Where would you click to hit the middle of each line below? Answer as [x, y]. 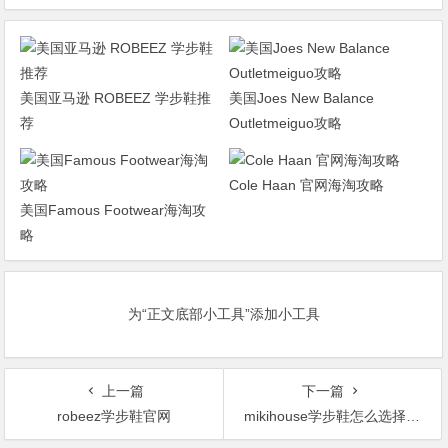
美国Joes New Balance [301, 97]
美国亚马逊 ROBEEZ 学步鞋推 [116, 97]
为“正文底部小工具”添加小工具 [223, 313]
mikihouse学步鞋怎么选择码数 [324, 415]
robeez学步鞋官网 [114, 415]
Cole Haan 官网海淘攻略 [306, 184]
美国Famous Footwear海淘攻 [113, 209]
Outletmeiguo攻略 [285, 122]
